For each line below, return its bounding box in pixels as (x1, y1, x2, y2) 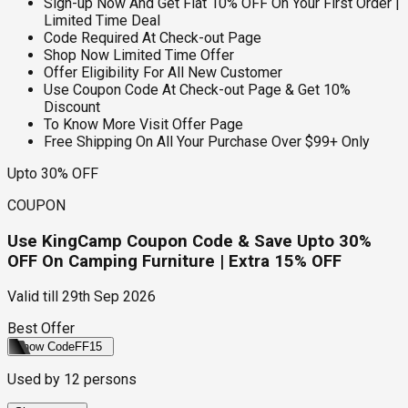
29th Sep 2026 (62, 288, 156, 306)
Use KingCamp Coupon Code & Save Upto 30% (7, 230, 372, 251)
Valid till (7, 288, 58, 306)
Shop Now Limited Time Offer (44, 46, 234, 64)
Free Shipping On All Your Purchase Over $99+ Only (44, 132, 370, 150)
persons (80, 371, 137, 389)
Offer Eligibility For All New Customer (44, 63, 282, 81)
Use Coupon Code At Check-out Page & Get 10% (44, 80, 351, 98)
